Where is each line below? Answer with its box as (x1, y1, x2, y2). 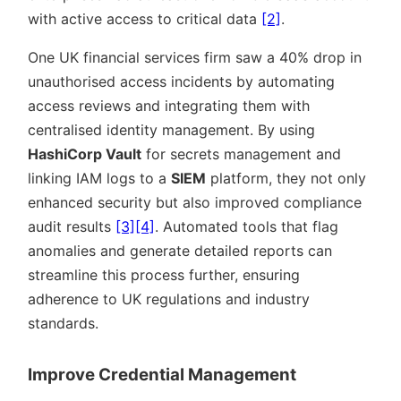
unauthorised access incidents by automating (28, 72, 335, 90)
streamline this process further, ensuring (28, 265, 300, 284)
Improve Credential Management (28, 363, 296, 385)
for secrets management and (141, 144, 341, 163)
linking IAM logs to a (28, 168, 171, 187)
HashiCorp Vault (28, 144, 141, 163)
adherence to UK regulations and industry (28, 289, 310, 308)
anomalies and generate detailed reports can (28, 241, 332, 260)
